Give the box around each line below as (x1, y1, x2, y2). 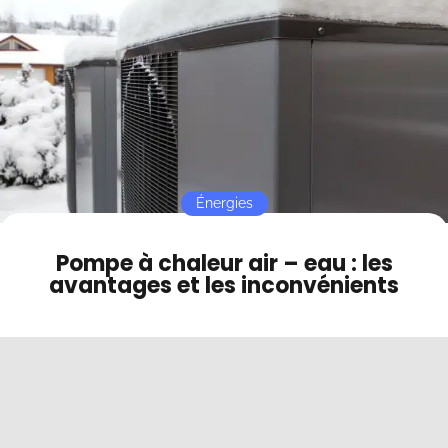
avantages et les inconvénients (49, 270, 399, 302)
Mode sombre (15, 46, 129, 69)
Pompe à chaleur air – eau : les (55, 248, 393, 280)
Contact (20, 7, 86, 30)
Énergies (195, 194, 253, 211)
